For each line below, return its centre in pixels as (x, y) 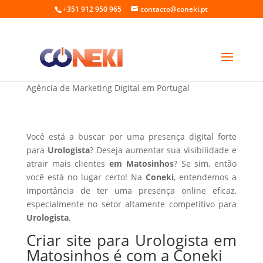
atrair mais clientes (68, 163)
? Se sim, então (205, 163)
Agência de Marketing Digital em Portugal (108, 88)
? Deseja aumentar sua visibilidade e (163, 150)
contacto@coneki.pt (174, 9)
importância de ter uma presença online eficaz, (131, 190)
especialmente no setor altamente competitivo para (131, 204)
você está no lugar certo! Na (86, 177)
